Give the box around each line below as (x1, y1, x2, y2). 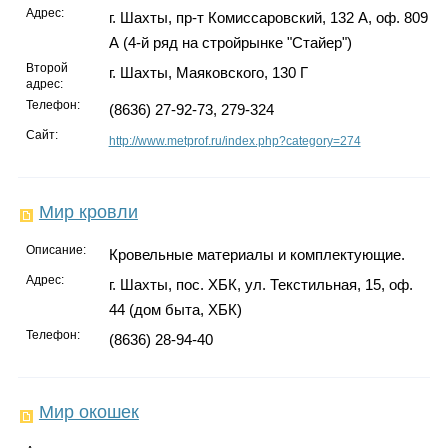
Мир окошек (38, 402, 139, 423)
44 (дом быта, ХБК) (108, 301, 242, 319)
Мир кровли (38, 202, 138, 223)
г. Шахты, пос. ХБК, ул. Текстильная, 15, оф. (108, 276, 413, 294)
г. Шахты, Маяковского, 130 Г (108, 64, 308, 82)
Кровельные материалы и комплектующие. (108, 246, 405, 264)
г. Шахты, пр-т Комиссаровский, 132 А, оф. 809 (108, 9, 428, 27)
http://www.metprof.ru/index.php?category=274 (108, 134, 361, 149)
